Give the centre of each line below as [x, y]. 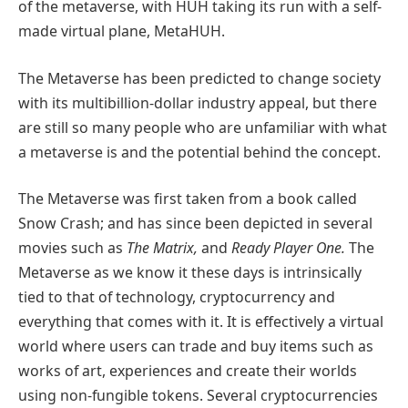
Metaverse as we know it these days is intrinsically [190, 273]
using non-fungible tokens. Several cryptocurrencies [198, 396]
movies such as [72, 248]
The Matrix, [164, 248]
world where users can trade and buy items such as [196, 347]
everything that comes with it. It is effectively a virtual [201, 322]
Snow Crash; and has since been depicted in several [195, 224]
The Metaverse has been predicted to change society [199, 78]
